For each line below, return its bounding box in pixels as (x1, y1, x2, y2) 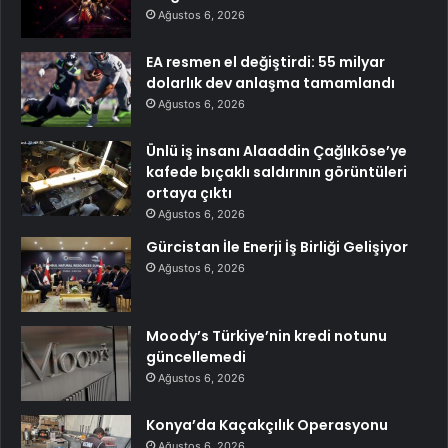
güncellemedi (146, 347, 246, 368)
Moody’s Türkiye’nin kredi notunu (146, 326, 387, 347)
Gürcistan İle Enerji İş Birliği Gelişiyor (146, 237, 408, 258)
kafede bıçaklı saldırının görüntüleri (146, 162, 407, 183)
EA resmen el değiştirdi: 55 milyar (146, 52, 385, 73)
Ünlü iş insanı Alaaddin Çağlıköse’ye (146, 141, 407, 162)
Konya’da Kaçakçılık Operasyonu (146, 415, 388, 436)
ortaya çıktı (146, 183, 232, 204)
